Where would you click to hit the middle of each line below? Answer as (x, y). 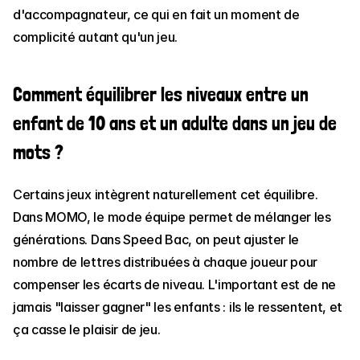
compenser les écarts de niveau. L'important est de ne (175, 284)
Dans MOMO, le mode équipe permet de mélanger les (172, 217)
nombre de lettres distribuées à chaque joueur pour (165, 262)
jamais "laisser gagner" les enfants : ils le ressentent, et (178, 307)
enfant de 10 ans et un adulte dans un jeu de (175, 123)
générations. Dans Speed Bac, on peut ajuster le (156, 239)
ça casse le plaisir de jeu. (87, 329)
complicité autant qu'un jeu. (96, 37)
